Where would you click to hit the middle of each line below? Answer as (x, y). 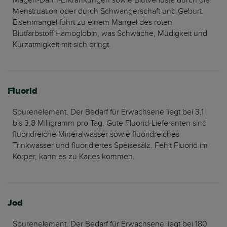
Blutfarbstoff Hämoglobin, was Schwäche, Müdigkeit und (110, 33)
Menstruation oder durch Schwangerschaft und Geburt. (108, 11)
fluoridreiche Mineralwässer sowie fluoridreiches (96, 134)
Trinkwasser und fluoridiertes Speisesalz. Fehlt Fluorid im (110, 145)
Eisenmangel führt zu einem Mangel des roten (92, 22)
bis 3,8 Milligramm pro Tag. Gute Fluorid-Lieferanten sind (110, 123)
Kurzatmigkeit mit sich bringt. (62, 45)
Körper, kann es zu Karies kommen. (74, 157)
